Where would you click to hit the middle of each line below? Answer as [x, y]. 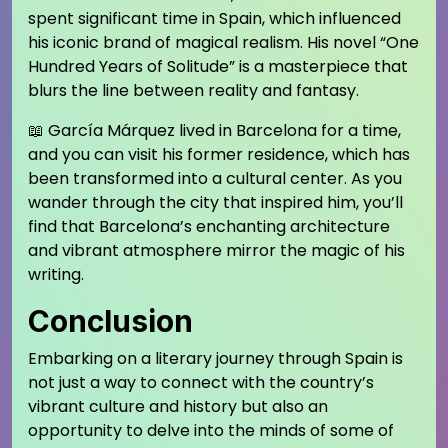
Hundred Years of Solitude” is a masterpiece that [218, 66]
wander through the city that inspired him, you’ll [215, 202]
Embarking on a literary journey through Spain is [215, 358]
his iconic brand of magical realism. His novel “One [223, 42]
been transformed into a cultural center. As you [215, 178]
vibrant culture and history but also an [178, 406]
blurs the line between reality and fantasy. [193, 90]
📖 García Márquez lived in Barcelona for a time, [214, 130]
